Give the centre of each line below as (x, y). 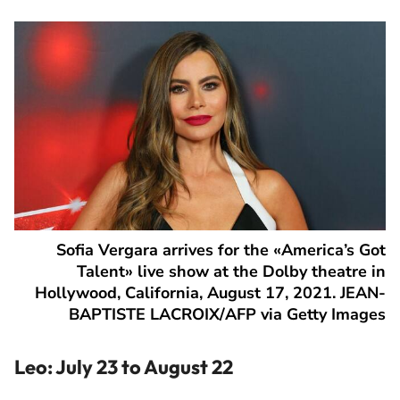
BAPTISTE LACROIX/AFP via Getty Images (227, 314)
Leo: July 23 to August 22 (124, 367)
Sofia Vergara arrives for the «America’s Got (221, 250)
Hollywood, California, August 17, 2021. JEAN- (210, 292)
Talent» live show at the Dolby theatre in (231, 271)
